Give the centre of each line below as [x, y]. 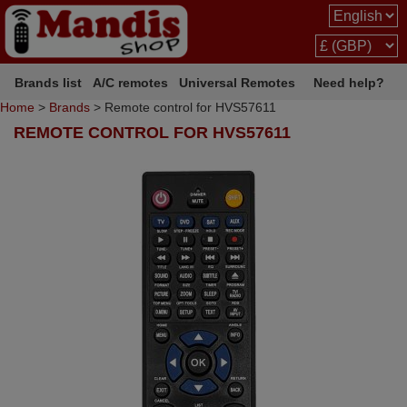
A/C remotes [131, 82]
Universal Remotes [238, 82]
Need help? [349, 82]
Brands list [49, 82]
